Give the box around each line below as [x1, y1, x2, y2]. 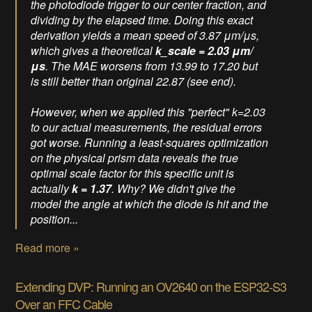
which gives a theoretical [31, 42, 156, 59]
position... [31, 211, 79, 228]
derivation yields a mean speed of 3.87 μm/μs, [31, 27, 260, 44]
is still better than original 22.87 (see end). [31, 73, 237, 90]
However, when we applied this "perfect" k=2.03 [31, 104, 266, 120]
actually [31, 180, 72, 197]
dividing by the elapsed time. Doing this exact [31, 12, 253, 29]
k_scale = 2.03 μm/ [155, 42, 253, 59]
